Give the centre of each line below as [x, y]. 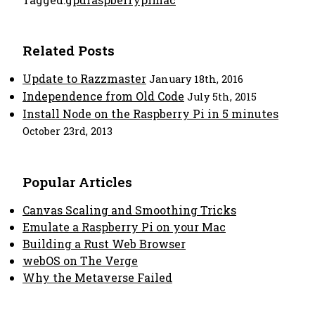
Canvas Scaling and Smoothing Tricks [129, 210]
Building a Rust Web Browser [104, 244]
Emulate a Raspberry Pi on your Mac [124, 227]
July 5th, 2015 [222, 97]
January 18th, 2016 [196, 79]
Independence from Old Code [103, 96]
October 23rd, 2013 [67, 131]
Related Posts [69, 50]
